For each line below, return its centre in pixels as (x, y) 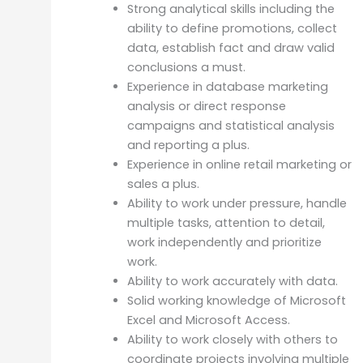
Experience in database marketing (227, 87)
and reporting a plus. (188, 145)
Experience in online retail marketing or (239, 165)
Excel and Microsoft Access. (208, 320)
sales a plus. (163, 184)
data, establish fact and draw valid (231, 48)
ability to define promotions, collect (232, 29)
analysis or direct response (206, 107)
